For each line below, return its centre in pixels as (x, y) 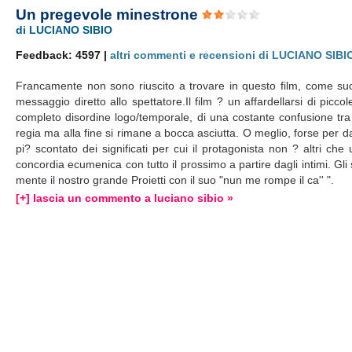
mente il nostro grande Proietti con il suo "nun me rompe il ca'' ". (175, 180)
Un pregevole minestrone (109, 15)
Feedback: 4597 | (63, 55)
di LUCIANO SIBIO (64, 30)
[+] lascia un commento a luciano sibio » (125, 198)
